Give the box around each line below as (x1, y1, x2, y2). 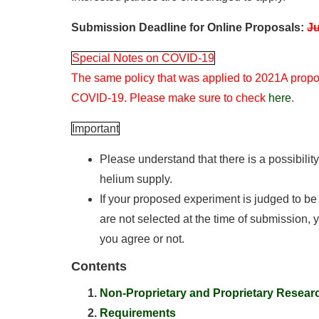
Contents (71, 259, 127, 273)
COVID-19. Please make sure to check (71, 92, 268, 104)
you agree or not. (100, 233, 184, 245)
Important (72, 122, 119, 135)
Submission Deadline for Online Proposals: (71, 21, 307, 33)
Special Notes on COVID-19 (72, 52, 214, 64)
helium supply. (100, 173, 172, 185)
